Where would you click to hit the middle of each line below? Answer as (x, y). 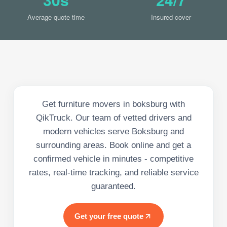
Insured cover (171, 17)
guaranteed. (113, 186)
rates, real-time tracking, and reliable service (113, 172)
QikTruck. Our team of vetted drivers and (113, 118)
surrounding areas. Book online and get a (113, 145)
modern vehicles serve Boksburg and (113, 131)
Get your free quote (109, 216)
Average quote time (56, 17)
